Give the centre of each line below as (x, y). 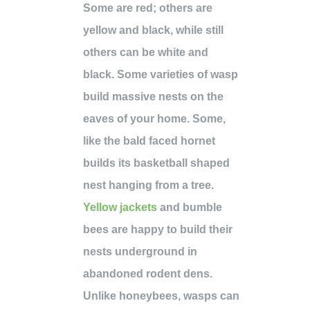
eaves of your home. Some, (154, 119)
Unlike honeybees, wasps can (161, 296)
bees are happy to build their (158, 230)
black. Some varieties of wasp (161, 75)
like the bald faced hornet (149, 141)
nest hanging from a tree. (148, 185)
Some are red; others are (148, 8)
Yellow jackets (120, 208)
